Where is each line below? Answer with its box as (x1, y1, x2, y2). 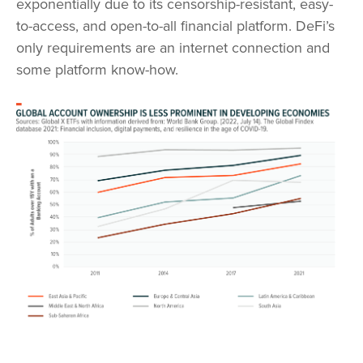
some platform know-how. (16, 61, 178, 79)
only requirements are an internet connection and (16, 39, 330, 58)
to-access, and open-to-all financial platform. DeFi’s (16, 17, 335, 36)
